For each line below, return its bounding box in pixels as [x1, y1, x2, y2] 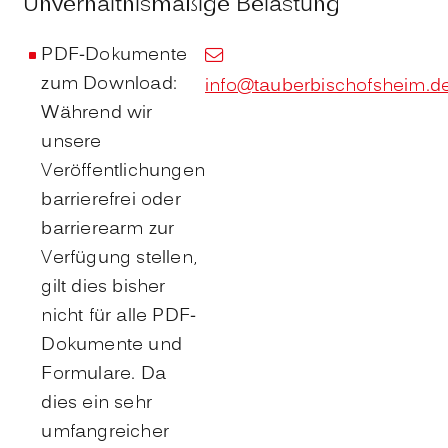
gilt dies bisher [41, 274, 166, 302]
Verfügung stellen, [41, 245, 197, 273]
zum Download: [41, 71, 177, 99]
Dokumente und [41, 332, 182, 360]
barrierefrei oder [41, 187, 181, 215]
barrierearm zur [41, 216, 175, 244]
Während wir [41, 100, 153, 128]
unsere [41, 129, 102, 157]
